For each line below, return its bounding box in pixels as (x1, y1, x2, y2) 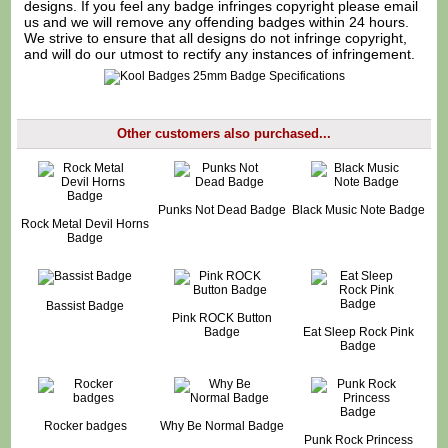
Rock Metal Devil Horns (21, 216, 150, 231)
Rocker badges (43, 418, 127, 433)
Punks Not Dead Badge (157, 202, 286, 217)
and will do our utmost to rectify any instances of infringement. (24, 45, 416, 62)
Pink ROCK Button (171, 310, 272, 325)
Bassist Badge (46, 298, 125, 313)
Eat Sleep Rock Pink (302, 324, 414, 339)
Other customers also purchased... (117, 126, 331, 142)
